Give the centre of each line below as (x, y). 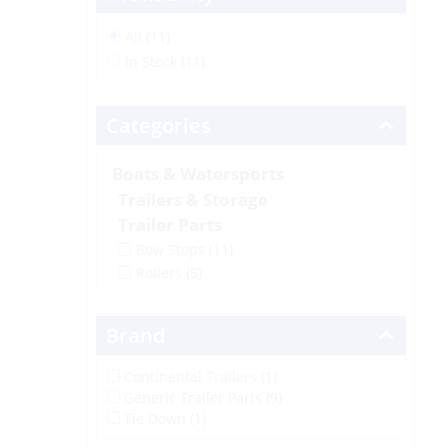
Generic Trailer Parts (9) (202, 397)
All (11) (147, 36)
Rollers (160, 272)
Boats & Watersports (197, 173)
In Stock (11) (164, 61)
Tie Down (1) (164, 418)
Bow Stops (172, 249)
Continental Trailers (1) (200, 376)
